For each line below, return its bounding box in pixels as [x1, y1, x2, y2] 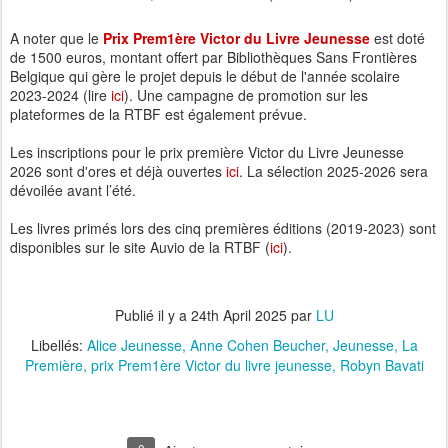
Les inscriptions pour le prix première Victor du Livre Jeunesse [10, 142, 404, 162]
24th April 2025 [190, 305, 287, 325]
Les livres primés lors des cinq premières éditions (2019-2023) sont [10, 218, 436, 238]
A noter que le [10, 28, 103, 48]
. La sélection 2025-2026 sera [239, 161, 428, 181]
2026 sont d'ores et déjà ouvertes [10, 161, 226, 181]
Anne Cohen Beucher [189, 335, 325, 355]
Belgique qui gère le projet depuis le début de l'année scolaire [10, 66, 400, 86]
